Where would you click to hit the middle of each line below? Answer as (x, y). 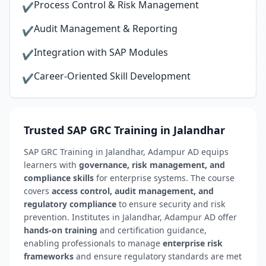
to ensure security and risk (171, 204)
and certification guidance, (152, 230)
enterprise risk (193, 243)
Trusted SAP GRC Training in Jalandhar (124, 130)
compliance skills (59, 178)
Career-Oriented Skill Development (112, 76)
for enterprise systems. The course (164, 178)
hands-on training (61, 230)
